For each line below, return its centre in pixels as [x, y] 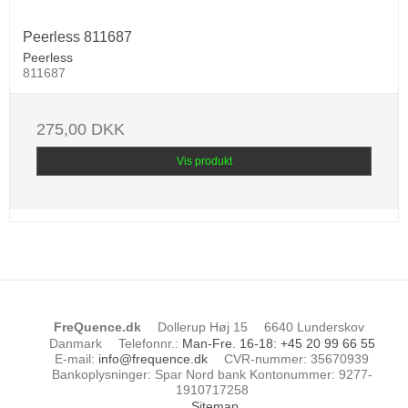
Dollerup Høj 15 [202, 326]
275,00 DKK [81, 129]
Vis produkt [204, 161]
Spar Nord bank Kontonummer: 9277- [261, 375]
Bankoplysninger [99, 375]
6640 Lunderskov [314, 326]
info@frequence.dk [153, 359]
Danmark [75, 343]
